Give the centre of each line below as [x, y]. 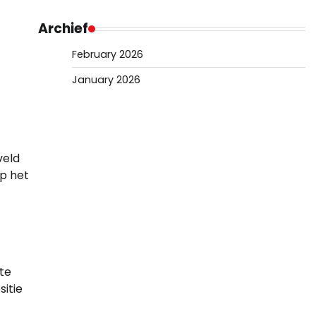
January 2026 [106, 80]
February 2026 [107, 54]
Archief [63, 29]
